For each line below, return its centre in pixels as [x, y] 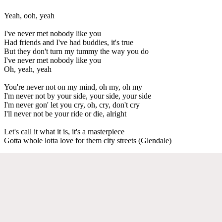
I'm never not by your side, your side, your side [78, 96]
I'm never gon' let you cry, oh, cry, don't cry [72, 105]
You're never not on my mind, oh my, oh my [73, 87]
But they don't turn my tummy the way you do [76, 51]
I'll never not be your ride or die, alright [65, 113]
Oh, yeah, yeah [28, 69]
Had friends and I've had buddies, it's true [69, 42]
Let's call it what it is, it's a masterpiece [64, 131]
